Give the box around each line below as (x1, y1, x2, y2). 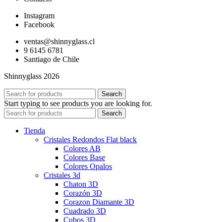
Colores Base (63, 153, 105, 162)
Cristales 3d (44, 171, 80, 180)
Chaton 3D (63, 180, 98, 189)
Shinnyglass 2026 (4, 72, 59, 81)
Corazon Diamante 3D (63, 198, 134, 207)
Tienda (24, 126, 45, 135)
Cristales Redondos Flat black (44, 135, 137, 144)
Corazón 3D (63, 189, 102, 198)
